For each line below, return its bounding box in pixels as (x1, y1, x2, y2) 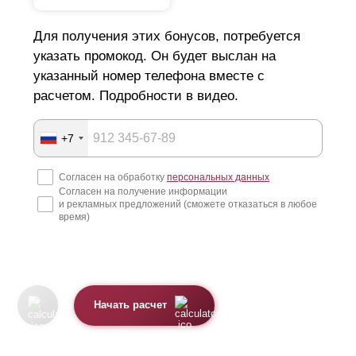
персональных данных (167, 171, 269, 183)
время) (59, 211, 90, 222)
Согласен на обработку (59, 171, 167, 183)
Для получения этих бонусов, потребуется (33, 29, 300, 44)
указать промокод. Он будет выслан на (33, 48, 276, 64)
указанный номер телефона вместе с (33, 68, 265, 83)
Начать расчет (94, 300, 168, 311)
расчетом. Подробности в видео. (33, 88, 238, 103)
